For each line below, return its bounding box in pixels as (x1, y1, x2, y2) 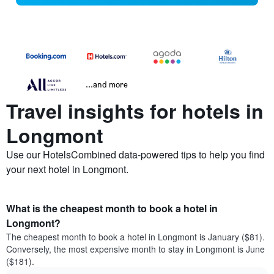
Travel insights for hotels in (6, 97, 264, 125)
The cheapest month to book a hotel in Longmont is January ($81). (6, 231, 265, 243)
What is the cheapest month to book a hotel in (6, 201, 218, 216)
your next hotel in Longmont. (6, 162, 128, 177)
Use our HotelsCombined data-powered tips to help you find (6, 147, 265, 162)
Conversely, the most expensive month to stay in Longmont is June (6, 243, 265, 256)
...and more (86, 79, 128, 90)
